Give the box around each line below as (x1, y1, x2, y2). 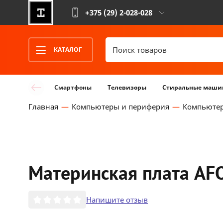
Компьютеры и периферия (72, 102, 169, 111)
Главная (28, 102, 58, 111)
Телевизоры (108, 83, 146, 92)
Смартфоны (54, 83, 92, 92)
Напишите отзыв (86, 194, 148, 205)
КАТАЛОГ (54, 45, 82, 54)
